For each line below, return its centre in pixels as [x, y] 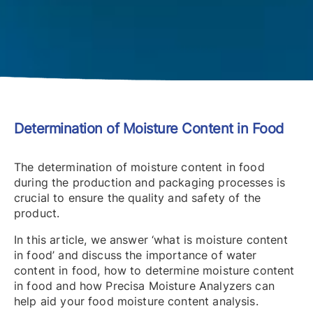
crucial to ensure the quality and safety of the [138, 197]
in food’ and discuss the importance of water [136, 255]
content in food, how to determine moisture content [154, 270]
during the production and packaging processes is [150, 182]
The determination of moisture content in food [139, 167]
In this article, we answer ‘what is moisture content [151, 239]
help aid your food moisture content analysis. [136, 301]
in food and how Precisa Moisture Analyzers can [144, 285]
